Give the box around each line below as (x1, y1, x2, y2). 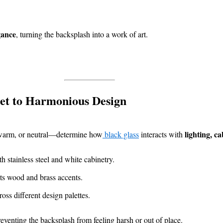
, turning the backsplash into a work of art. (16, 29, 148, 40)
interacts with (139, 129, 185, 140)
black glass (103, 129, 139, 140)
